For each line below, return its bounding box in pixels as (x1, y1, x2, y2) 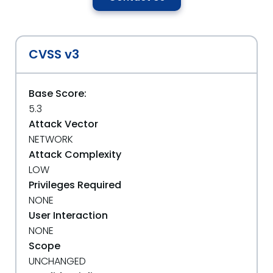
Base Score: (29, 87, 87, 101)
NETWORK (29, 132, 73, 146)
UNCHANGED (29, 254, 86, 268)
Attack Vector (29, 117, 98, 131)
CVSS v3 (29, 46, 79, 63)
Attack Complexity (29, 147, 121, 161)
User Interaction (29, 208, 108, 222)
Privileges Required (29, 178, 121, 192)
